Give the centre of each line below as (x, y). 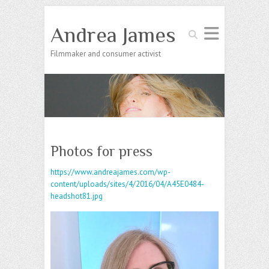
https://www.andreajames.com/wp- (110, 172)
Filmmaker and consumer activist (106, 54)
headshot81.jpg (77, 196)
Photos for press (101, 151)
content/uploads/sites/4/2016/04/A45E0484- (127, 184)
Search (196, 31)
